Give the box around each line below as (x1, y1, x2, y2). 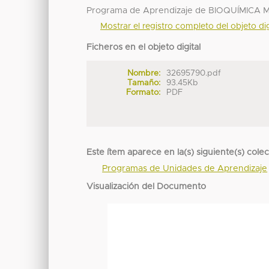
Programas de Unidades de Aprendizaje (102, 165, 268, 174)
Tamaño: (127, 79, 160, 88)
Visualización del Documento (86, 183, 207, 192)
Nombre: (127, 69, 160, 78)
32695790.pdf (166, 69, 222, 78)
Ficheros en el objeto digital (86, 43, 201, 52)
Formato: (125, 88, 160, 97)
